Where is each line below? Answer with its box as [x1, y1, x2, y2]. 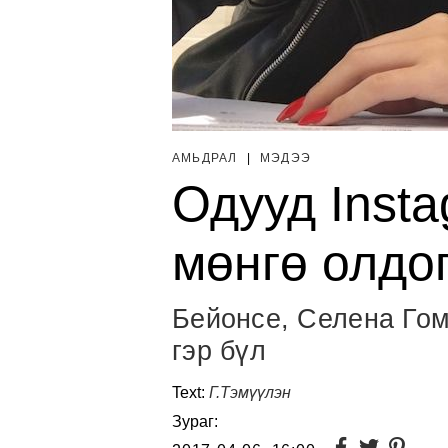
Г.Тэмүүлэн [209, 384, 291, 401]
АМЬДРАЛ [172, 151, 242, 165]
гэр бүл [172, 336, 266, 366]
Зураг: [172, 413, 218, 430]
